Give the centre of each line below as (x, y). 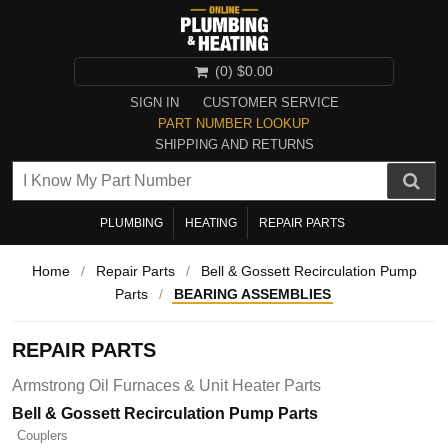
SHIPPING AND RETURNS (234, 145)
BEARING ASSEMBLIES (252, 294)
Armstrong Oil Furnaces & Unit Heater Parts (166, 386)
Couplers (42, 436)
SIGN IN (154, 103)
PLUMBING (131, 223)
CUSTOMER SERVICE (270, 103)
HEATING (211, 223)
